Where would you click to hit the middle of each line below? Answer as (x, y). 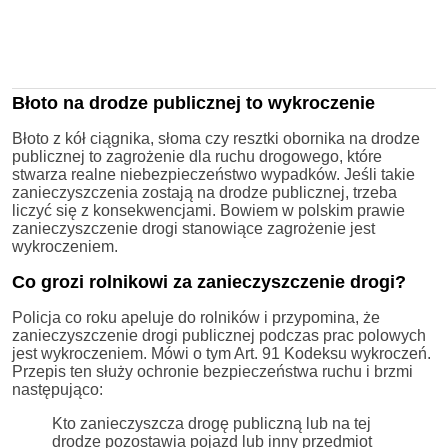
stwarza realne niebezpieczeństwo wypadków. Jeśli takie (213, 174)
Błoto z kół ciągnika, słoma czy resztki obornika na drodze (216, 138)
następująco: (57, 389)
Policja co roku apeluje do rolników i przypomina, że (196, 317)
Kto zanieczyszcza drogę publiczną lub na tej (211, 423)
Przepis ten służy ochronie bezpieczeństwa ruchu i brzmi (212, 371)
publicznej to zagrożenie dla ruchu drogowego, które (197, 156)
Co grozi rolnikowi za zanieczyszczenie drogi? (209, 281)
